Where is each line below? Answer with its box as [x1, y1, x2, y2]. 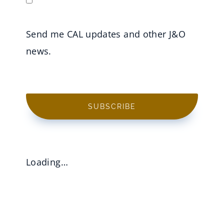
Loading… [26, 156, 68, 168]
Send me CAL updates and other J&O [26, 28, 185, 40]
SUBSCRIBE [88, 102, 136, 111]
